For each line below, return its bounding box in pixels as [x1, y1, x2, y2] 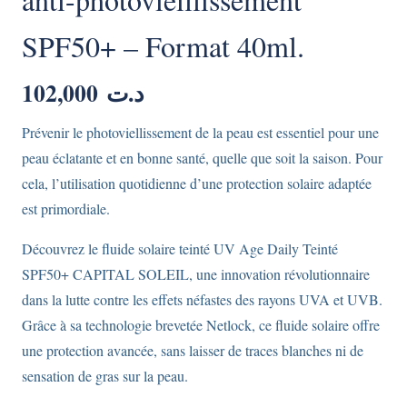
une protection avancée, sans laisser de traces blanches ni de [22, 340, 363, 360]
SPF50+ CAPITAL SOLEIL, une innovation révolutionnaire [22, 263, 370, 283]
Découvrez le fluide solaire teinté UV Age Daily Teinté [22, 238, 338, 258]
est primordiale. [22, 198, 110, 218]
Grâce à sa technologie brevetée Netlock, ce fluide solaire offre [22, 314, 380, 334]
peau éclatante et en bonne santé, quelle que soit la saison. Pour [22, 147, 382, 167]
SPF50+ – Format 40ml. [22, 25, 304, 65]
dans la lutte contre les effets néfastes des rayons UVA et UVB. [22, 289, 382, 309]
